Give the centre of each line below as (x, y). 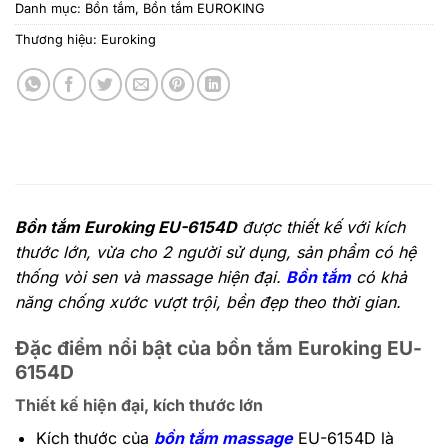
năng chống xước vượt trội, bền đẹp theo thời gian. (208, 301)
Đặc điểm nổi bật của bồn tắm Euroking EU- (218, 347)
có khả (379, 276)
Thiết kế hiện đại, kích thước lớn (139, 405)
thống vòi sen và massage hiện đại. (150, 276)
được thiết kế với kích (321, 226)
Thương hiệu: (58, 39)
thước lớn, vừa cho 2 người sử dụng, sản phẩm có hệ (215, 251)
